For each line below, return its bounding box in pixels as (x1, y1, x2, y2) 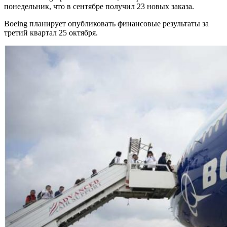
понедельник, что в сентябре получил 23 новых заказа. (4, 2, 194, 11)
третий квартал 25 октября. (4, 28, 98, 37)
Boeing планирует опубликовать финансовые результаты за (4, 19, 209, 28)
